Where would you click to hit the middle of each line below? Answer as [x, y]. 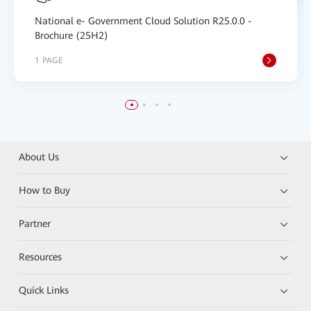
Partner [35, 224]
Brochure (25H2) [72, 35]
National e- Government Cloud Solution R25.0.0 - [143, 21]
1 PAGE [49, 60]
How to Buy [45, 190]
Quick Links [44, 290]
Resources [41, 257]
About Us [39, 157]
